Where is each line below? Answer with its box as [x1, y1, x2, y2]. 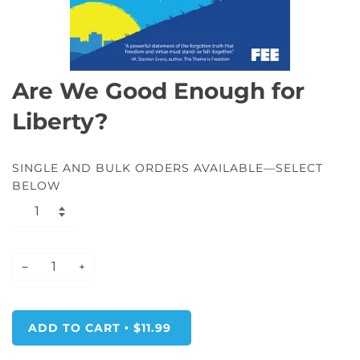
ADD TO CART [28, 321, 121, 336]
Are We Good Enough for [12, 76, 305, 104]
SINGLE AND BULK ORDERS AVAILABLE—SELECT [12, 160, 323, 175]
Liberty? [12, 107, 108, 135]
